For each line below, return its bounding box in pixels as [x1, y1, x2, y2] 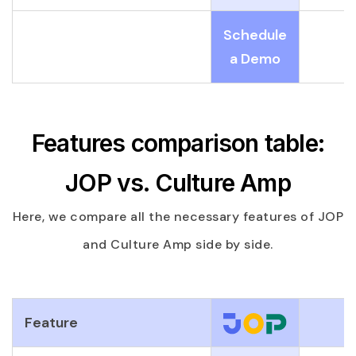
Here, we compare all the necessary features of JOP [12, 207, 344, 225]
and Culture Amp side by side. [83, 235, 273, 253]
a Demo [230, 48, 281, 68]
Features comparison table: [32, 128, 324, 157]
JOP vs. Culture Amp [65, 168, 291, 197]
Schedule [223, 25, 287, 44]
